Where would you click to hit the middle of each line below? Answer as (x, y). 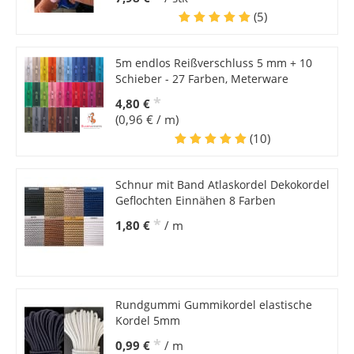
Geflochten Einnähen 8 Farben (195, 201)
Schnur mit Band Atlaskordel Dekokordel (222, 185)
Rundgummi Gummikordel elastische (213, 305)
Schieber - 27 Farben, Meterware (201, 79)
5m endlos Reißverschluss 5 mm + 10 (213, 63)
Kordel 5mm (147, 321)
